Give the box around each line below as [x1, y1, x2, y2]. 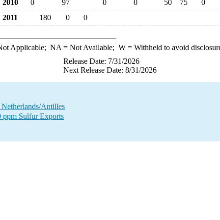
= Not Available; [61, 43, 118, 52]
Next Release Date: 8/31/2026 [63, 66, 157, 74]
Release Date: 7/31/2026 [63, 57, 139, 65]
